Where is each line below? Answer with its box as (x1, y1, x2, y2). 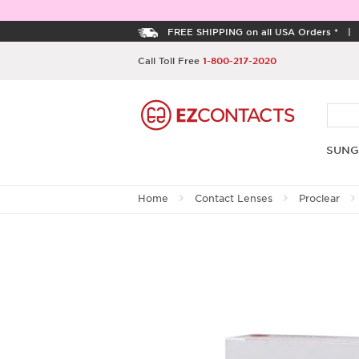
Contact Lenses (195, 192, 272, 205)
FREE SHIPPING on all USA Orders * (167, 26, 338, 37)
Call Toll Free (138, 54, 203, 66)
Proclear (299, 192, 340, 205)
